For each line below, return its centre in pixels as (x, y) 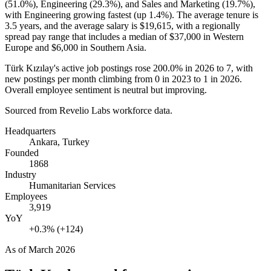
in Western (222, 36)
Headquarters (30, 131)
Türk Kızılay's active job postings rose (79, 68)
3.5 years (22, 25)
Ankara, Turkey (59, 142)
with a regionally (207, 25)
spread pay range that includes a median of (87, 36)
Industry (21, 174)
